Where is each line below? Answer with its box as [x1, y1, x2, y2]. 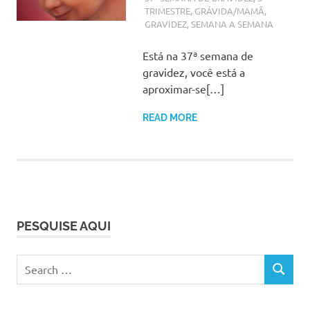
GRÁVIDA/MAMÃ [194, 4, 264, 17]
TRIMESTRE [144, 4, 190, 17]
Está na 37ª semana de [142, 48, 253, 62]
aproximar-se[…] [142, 81, 224, 95]
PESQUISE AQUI [17, 218, 111, 233]
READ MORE [142, 111, 197, 123]
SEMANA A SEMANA [190, 17, 273, 30]
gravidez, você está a [142, 64, 245, 79]
